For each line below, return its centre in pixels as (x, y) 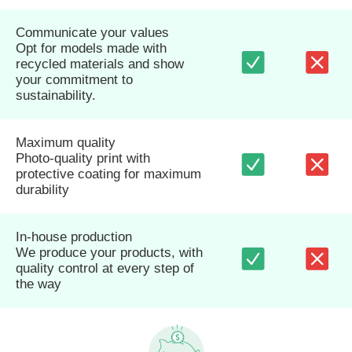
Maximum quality (66, 142)
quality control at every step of (105, 268)
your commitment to (74, 79)
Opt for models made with (91, 48)
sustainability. (56, 95)
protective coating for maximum (108, 174)
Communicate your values (92, 32)
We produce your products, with (109, 252)
